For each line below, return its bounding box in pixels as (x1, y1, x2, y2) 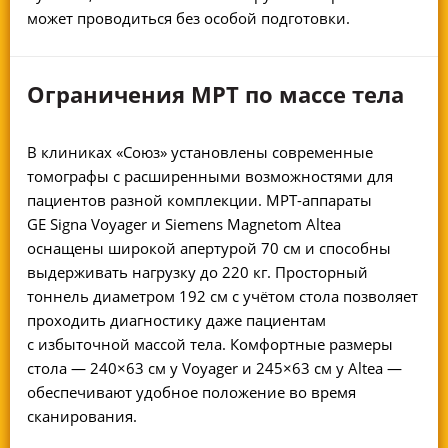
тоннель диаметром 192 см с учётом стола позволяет (27, 286, 419, 307)
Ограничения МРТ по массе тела (27, 79, 405, 110)
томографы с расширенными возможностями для (27, 166, 394, 187)
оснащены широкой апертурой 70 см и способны (27, 238, 392, 259)
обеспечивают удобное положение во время (27, 382, 357, 403)
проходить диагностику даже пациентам (27, 310, 327, 331)
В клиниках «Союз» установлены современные (27, 142, 374, 163)
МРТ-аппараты (266, 190, 373, 211)
